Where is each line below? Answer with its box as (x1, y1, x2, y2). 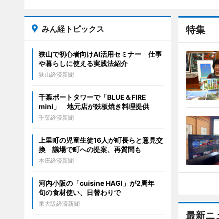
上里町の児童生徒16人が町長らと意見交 (38, 135, 163, 144)
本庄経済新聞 (38, 156, 74, 164)
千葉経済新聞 (38, 113, 74, 121)
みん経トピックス (41, 23, 104, 34)
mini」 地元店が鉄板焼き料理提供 (38, 102, 149, 110)
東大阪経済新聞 (38, 199, 80, 207)
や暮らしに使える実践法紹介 (38, 59, 128, 67)
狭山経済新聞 (38, 70, 74, 78)
